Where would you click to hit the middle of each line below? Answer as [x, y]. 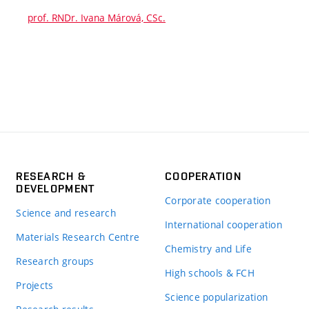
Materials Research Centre [78, 237]
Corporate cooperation [217, 200]
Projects [35, 285]
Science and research [66, 212]
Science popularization [216, 297]
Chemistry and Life [208, 248]
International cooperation [223, 224]
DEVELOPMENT [56, 188]
